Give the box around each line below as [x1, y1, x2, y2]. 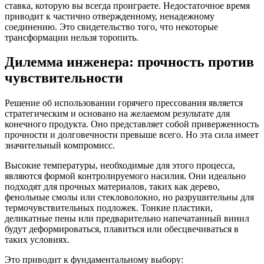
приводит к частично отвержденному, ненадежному [5, 11, 214, 21]
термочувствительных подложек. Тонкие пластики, [5, 203, 213, 213]
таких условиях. [5, 235, 70, 245]
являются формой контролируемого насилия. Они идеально [5, 171, 246, 181]
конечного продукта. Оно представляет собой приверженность [5, 119, 259, 130]
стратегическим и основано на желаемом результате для [5, 108, 230, 119]
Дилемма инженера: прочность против [5, 54, 254, 70]
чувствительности [5, 70, 123, 86]
